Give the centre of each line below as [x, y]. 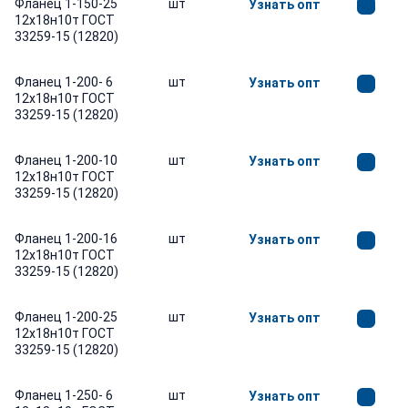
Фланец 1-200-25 [66, 317]
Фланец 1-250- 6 [64, 395]
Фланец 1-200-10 [66, 160]
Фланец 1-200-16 [66, 239]
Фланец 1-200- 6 [64, 82]
